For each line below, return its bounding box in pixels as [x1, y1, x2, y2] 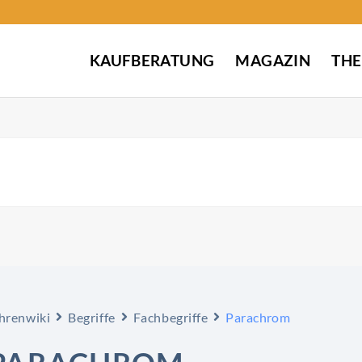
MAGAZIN [235, 51, 311, 69]
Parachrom [225, 309, 291, 325]
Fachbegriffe [133, 309, 208, 325]
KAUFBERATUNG [89, 51, 215, 69]
